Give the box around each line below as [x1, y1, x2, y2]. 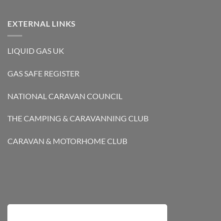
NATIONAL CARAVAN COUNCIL [7, 91, 122, 101]
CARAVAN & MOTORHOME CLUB [7, 136, 127, 146]
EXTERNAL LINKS [7, 19, 76, 29]
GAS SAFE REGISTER [7, 68, 79, 78]
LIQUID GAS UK [7, 45, 64, 55]
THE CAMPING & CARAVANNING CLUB [7, 113, 148, 123]
